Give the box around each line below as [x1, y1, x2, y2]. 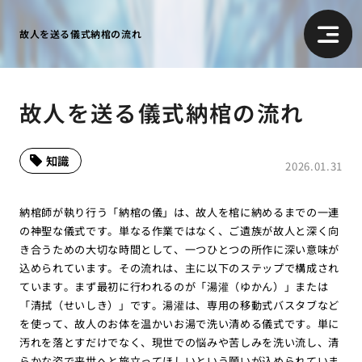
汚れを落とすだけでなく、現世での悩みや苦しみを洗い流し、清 [19, 334, 340, 350]
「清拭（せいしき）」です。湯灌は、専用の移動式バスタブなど [19, 297, 340, 313]
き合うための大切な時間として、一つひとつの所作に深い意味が [19, 241, 340, 257]
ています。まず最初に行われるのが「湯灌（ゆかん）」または [19, 278, 329, 294]
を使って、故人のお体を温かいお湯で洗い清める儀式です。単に [19, 315, 340, 331]
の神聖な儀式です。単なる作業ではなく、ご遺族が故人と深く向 [19, 222, 340, 238]
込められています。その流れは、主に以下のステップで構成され [19, 259, 340, 276]
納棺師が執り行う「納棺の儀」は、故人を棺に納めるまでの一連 [19, 204, 340, 220]
